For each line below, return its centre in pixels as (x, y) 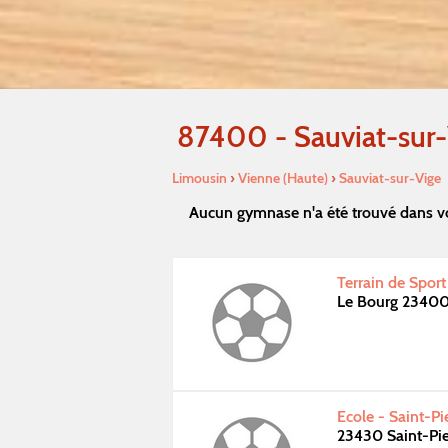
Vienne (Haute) (283, 177)
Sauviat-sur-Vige (390, 177)
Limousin (199, 177)
